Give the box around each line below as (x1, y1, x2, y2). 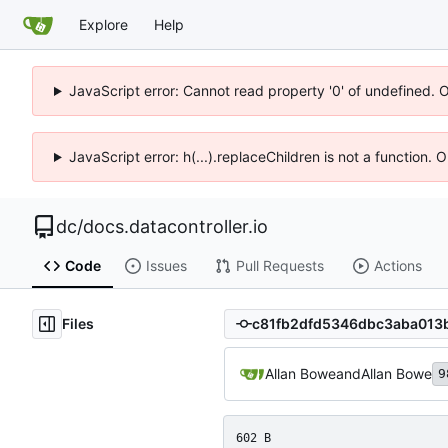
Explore (79, 15, 128, 33)
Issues (145, 257, 187, 275)
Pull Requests (235, 257, 324, 275)
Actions (373, 257, 422, 275)
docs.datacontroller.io (83, 216, 268, 237)
